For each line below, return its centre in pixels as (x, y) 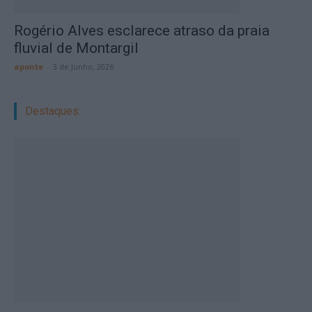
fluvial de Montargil (76, 48)
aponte (29, 67)
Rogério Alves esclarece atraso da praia (142, 31)
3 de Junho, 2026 (83, 67)
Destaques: (53, 111)
